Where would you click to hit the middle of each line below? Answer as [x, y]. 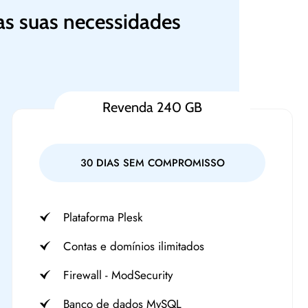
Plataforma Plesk [103, 217]
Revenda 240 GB [153, 107]
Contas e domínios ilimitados [134, 246]
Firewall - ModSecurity [118, 275]
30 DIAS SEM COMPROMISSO [152, 163]
